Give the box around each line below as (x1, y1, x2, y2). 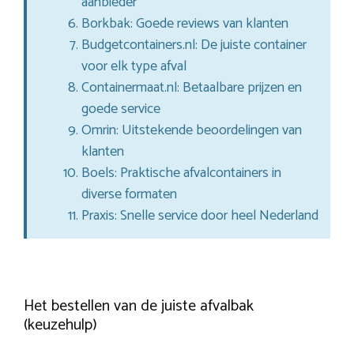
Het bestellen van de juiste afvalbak (24, 293, 254, 320)
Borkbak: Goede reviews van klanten (81, 12, 288, 36)
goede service (81, 97, 160, 122)
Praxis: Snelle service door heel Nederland (81, 204, 318, 228)
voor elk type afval (81, 55, 186, 79)
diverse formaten (81, 183, 177, 207)
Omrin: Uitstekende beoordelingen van (81, 119, 302, 143)
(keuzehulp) (24, 312, 97, 339)
